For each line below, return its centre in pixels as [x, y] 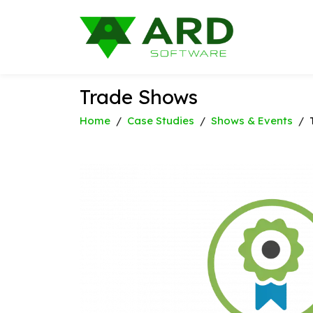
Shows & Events [252, 121]
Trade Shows [139, 97]
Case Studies [161, 121]
